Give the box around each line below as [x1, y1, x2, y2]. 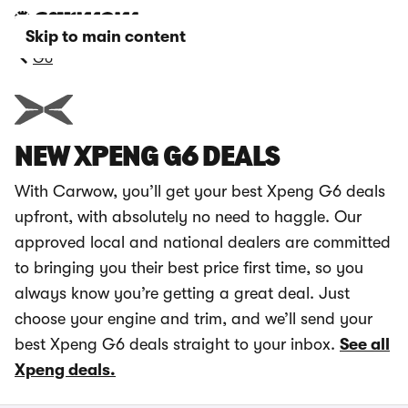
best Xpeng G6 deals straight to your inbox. [15, 335, 340, 353]
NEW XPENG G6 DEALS [15, 144, 280, 173]
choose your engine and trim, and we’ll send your [15, 310, 372, 328]
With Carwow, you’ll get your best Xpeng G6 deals [15, 182, 385, 200]
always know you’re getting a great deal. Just [15, 284, 350, 302]
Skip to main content [25, 27, 186, 46]
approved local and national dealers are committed [15, 233, 391, 251]
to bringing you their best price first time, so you [15, 259, 363, 277]
